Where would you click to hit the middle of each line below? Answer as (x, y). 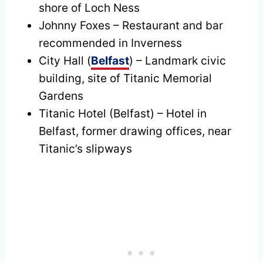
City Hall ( (65, 60)
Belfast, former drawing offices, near (135, 131)
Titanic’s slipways (85, 149)
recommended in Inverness (110, 43)
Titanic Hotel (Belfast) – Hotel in (123, 113)
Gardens (61, 96)
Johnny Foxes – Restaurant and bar (131, 25)
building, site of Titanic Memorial (125, 78)
